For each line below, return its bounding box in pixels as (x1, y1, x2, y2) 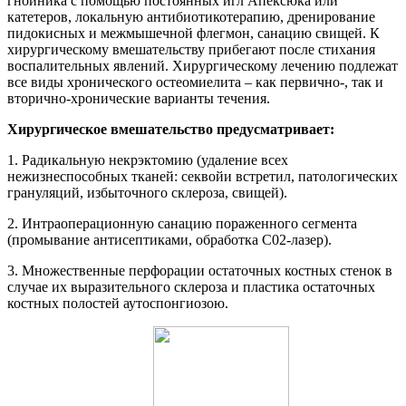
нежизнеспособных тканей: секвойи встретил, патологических (7, 169, 398, 185)
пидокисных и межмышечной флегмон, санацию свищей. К (7, 25, 380, 42)
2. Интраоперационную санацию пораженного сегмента (7, 216, 357, 232)
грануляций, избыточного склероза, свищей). (7, 185, 287, 201)
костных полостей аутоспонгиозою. (7, 295, 228, 312)
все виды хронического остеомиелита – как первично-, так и (7, 74, 383, 91)
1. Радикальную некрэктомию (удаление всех (7, 152, 288, 169)
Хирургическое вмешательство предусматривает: (7, 121, 334, 138)
